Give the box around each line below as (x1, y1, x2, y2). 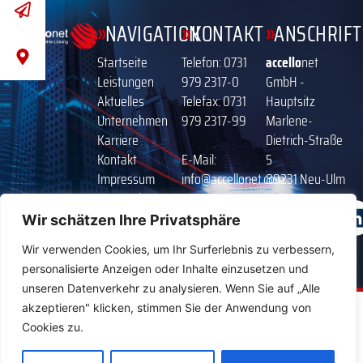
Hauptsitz (266, 90, 315, 113)
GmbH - (266, 70, 305, 94)
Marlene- (266, 109, 313, 133)
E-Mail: (181, 148, 216, 172)
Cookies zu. (22, 320, 83, 334)
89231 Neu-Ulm (266, 168, 345, 191)
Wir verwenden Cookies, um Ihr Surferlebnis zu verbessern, (22, 242, 335, 256)
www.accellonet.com (181, 207, 284, 230)
